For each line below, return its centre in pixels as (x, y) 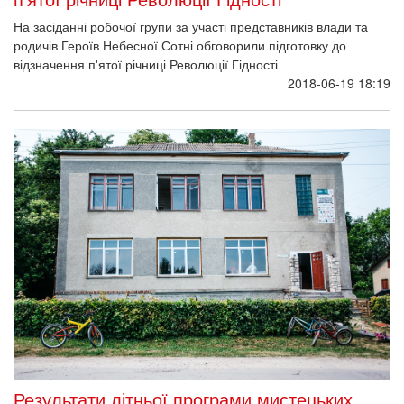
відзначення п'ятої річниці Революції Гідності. (147, 64)
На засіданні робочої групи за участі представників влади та (191, 27)
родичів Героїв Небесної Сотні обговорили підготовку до (180, 46)
